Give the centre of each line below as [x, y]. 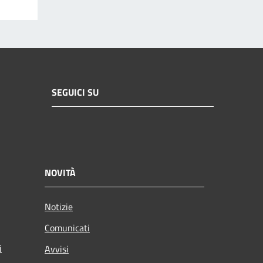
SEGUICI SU [75, 92]
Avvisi [57, 249]
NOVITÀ [60, 172]
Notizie [59, 206]
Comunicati [67, 227]
